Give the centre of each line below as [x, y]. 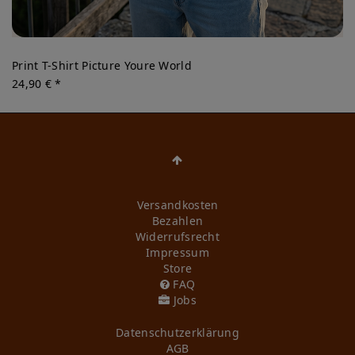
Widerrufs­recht [177, 236]
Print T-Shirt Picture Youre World [102, 65]
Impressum [177, 252]
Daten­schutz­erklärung [177, 332]
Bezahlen [177, 220]
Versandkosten [177, 204]
